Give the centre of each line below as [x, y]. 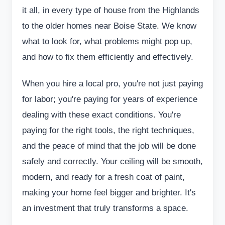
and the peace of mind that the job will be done [109, 146]
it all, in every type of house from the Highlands [111, 11]
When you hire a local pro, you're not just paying [113, 83]
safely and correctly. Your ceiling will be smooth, [113, 161]
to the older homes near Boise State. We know [109, 26]
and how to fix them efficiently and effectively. [108, 57]
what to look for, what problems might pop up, [107, 42]
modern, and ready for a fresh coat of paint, [103, 177]
